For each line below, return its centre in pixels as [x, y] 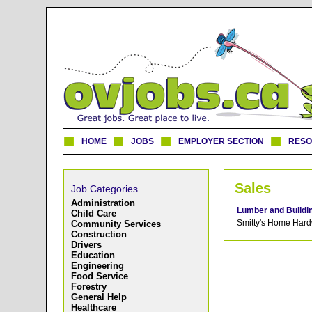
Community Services [116, 224]
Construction [99, 235]
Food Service [100, 276]
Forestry [89, 287]
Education [93, 256]
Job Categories [104, 189]
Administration [103, 203]
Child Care [94, 214]
